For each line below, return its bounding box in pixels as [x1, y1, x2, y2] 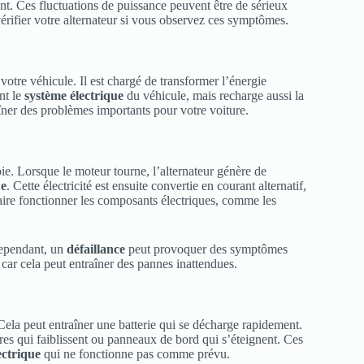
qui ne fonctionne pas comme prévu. [41, 346, 230, 361]
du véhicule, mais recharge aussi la [123, 89, 304, 103]
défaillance [67, 241, 125, 256]
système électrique [24, 89, 123, 103]
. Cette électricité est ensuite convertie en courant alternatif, [6, 178, 306, 193]
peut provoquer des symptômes [125, 241, 288, 256]
